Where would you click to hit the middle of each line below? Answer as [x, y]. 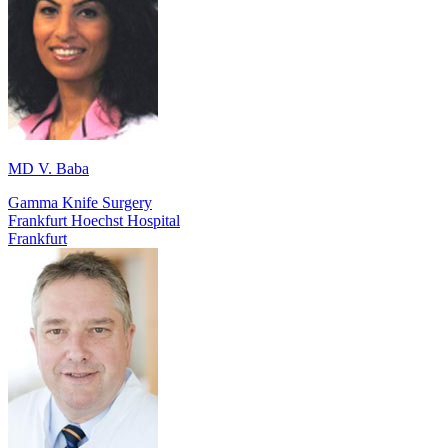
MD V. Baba [48, 168]
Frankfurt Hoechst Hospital [94, 220]
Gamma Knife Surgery [80, 202]
